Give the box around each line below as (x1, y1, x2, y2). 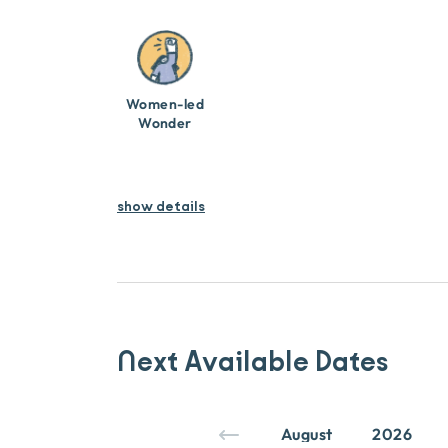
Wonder (138, 114, 192, 131)
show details (117, 197, 205, 217)
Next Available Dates (117, 343, 389, 382)
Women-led (125, 95, 205, 112)
